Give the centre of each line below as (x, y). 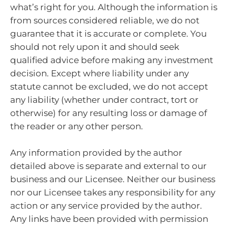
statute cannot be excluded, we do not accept (109, 87)
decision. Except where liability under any (99, 73)
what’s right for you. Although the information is (114, 7)
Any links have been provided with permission (109, 219)
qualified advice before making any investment (112, 60)
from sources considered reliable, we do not (105, 20)
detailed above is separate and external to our (108, 166)
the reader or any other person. (77, 126)
